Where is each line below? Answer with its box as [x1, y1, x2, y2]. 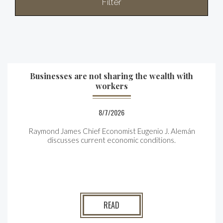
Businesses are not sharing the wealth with [30, 71, 193, 81]
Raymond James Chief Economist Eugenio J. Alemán [28, 126, 195, 135]
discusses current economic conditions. [47, 135, 176, 144]
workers [95, 81, 128, 91]
